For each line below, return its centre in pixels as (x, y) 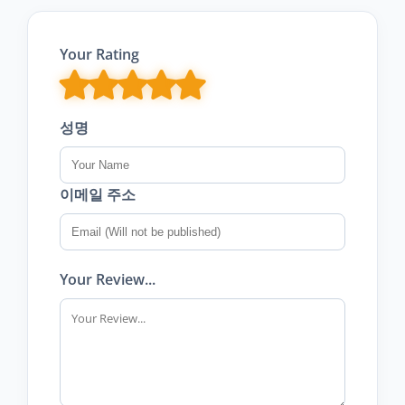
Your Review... (108, 279)
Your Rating (99, 54)
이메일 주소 (98, 194)
